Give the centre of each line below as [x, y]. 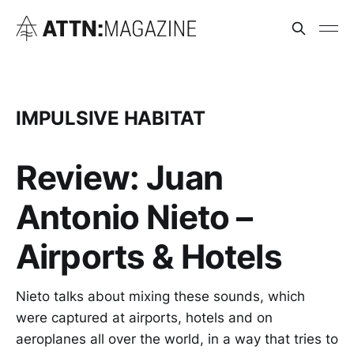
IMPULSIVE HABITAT [111, 118]
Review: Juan [119, 177]
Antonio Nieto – [134, 217]
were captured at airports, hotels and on [144, 317]
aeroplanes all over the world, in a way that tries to [177, 339]
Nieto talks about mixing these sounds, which [160, 296]
